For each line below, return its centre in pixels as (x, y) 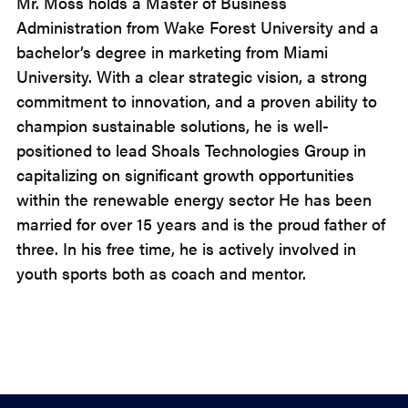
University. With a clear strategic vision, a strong (192, 76)
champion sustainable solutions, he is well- (173, 125)
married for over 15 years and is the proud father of (201, 224)
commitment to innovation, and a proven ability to (197, 101)
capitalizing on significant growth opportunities (185, 174)
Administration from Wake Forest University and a (198, 27)
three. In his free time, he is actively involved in (186, 248)
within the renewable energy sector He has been (194, 199)
